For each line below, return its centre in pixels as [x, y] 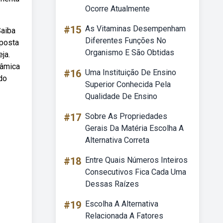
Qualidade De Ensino [121, 96]
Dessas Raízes [112, 184]
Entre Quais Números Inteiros [136, 160]
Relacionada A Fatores [124, 216]
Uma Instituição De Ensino [131, 72]
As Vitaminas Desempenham [135, 29]
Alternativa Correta [117, 140]
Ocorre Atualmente [117, 9]
